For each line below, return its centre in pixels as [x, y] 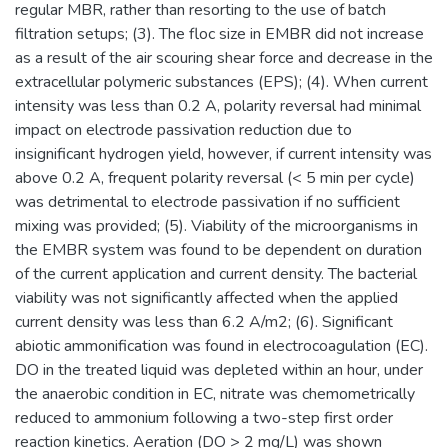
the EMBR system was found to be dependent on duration [218, 250]
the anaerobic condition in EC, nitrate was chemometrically [215, 394]
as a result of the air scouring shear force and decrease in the [224, 58]
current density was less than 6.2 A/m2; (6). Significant [204, 322]
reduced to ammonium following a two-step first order [204, 418]
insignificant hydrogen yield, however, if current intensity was [223, 154]
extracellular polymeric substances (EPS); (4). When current [221, 82]
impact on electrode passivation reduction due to [183, 130]
